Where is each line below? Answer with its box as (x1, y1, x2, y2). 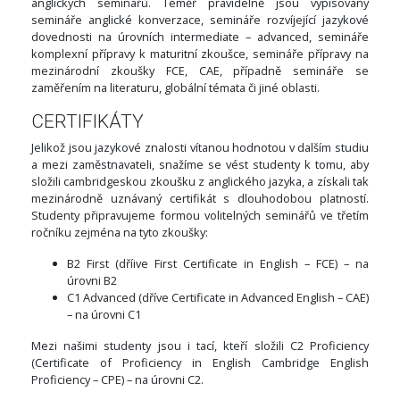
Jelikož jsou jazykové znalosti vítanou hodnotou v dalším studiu (31, 139, 369, 156)
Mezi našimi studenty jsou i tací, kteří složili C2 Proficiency (31, 337, 369, 354)
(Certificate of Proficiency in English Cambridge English (31, 354, 369, 371)
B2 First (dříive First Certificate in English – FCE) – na (67, 255, 369, 272)
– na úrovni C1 (67, 306, 141, 323)
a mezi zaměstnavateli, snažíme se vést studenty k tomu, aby (31, 156, 369, 173)
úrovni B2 (67, 272, 117, 289)
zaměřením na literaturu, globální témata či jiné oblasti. (31, 79, 320, 96)
